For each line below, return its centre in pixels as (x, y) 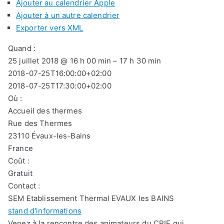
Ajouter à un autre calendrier (68, 15)
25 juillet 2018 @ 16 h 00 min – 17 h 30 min (85, 60)
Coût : (19, 160)
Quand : (22, 48)
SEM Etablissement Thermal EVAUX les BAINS (91, 198)
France (20, 148)
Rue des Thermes (40, 123)
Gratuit (20, 173)
